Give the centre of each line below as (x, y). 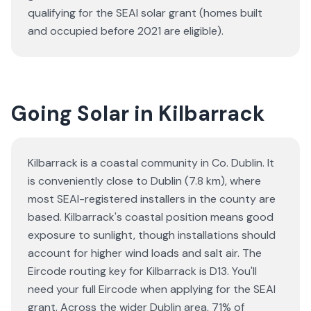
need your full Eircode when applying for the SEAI (152, 289)
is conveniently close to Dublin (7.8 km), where (144, 181)
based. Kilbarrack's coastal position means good (151, 217)
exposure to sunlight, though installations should (152, 235)
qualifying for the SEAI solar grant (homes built (145, 13)
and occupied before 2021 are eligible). (126, 31)
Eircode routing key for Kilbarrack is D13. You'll (142, 271)
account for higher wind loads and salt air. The (145, 253)
